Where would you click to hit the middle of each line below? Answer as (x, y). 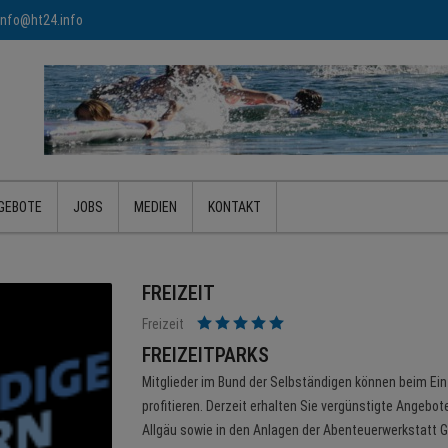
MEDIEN (155, 207)
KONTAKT (234, 207)
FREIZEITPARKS (205, 355)
